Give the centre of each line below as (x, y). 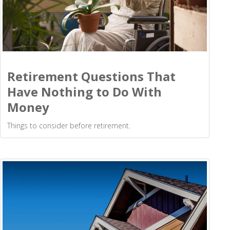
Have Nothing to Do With (84, 92)
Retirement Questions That (91, 76)
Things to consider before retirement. (69, 126)
